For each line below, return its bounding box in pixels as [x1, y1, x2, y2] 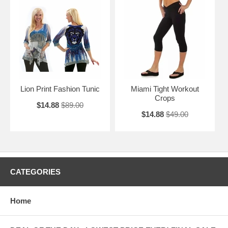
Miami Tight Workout [130, 84, 199, 94]
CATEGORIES [10, 167, 61, 177]
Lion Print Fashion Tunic [20, 84, 100, 94]
